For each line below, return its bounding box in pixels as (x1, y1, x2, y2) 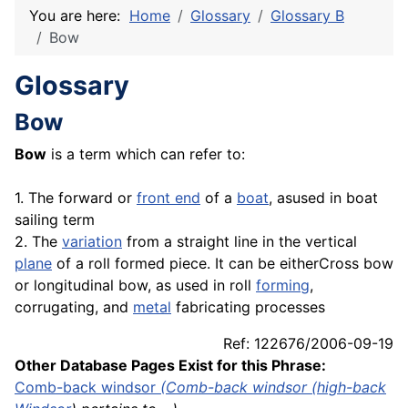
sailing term (15, 210, 95, 229)
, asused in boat (269, 189, 378, 208)
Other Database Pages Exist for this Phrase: (15, 356, 326, 375)
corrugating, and (15, 298, 133, 317)
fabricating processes (171, 298, 325, 317)
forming (256, 276, 310, 295)
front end (137, 189, 200, 208)
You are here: (29, 6, 129, 25)
